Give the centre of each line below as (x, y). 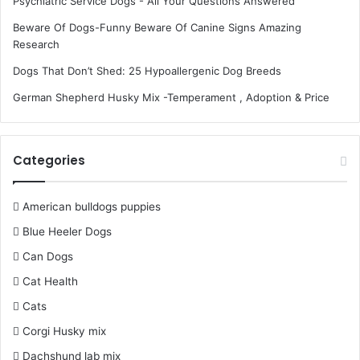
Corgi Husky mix (64, 331)
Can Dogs (48, 257)
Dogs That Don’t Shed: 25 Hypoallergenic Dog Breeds (147, 71)
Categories (49, 161)
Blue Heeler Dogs (67, 232)
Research (36, 45)
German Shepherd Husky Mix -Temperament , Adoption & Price (171, 98)
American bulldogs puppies (92, 207)
